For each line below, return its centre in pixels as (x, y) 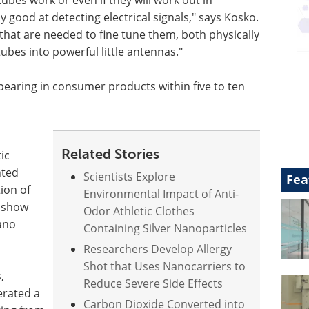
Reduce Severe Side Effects (153, 283)
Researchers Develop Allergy (158, 249)
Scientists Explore (129, 177)
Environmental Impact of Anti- (161, 194)
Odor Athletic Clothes (139, 211)
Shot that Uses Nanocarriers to (165, 266)
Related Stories (110, 154)
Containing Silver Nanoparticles (165, 228)
